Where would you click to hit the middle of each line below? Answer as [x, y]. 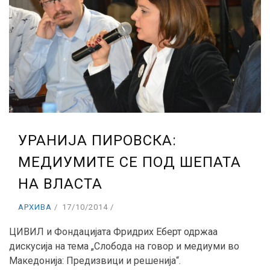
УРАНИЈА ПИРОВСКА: [97, 141]
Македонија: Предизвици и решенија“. [95, 261]
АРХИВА [35, 207]
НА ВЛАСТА [60, 184]
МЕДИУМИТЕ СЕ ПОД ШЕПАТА [130, 162]
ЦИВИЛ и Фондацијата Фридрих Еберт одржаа [113, 232]
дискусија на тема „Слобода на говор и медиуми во [124, 246]
